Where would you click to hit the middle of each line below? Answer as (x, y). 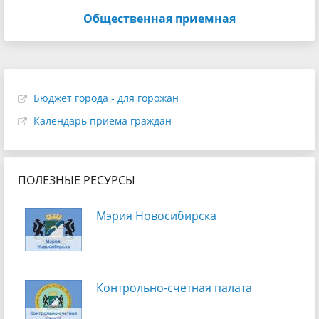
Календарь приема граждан (103, 120)
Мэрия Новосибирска (156, 215)
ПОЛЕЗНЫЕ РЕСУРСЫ (77, 180)
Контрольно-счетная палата (174, 287)
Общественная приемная (159, 18)
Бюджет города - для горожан (106, 98)
